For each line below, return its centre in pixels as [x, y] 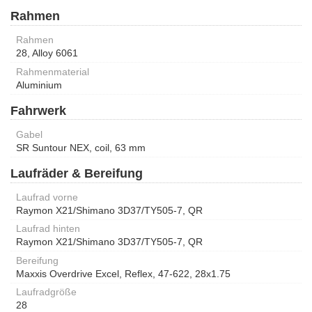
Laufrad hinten [48, 229]
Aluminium [39, 85]
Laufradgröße [46, 291]
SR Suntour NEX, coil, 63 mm [81, 147]
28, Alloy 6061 [47, 53]
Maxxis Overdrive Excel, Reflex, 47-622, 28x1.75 [123, 273]
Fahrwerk [38, 110]
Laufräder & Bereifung [77, 173]
